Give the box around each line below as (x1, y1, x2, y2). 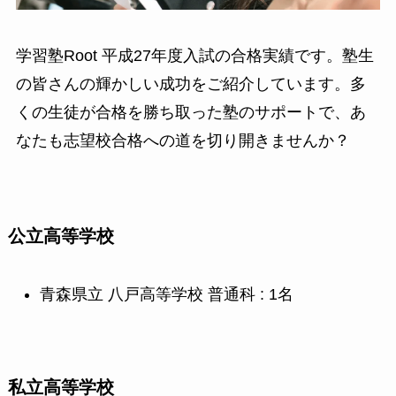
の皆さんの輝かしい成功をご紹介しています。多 (15, 75, 366, 94)
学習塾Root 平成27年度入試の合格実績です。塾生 (15, 47, 374, 65)
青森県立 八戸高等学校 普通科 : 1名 (39, 286, 293, 304)
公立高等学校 (7, 225, 114, 246)
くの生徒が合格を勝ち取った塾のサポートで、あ (15, 103, 366, 122)
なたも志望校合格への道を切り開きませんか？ (15, 132, 350, 150)
